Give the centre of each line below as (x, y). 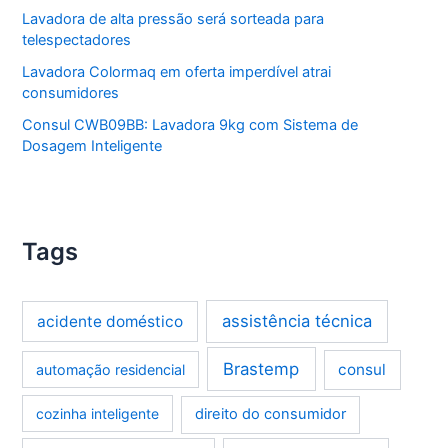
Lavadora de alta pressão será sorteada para (173, 19)
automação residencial (111, 369)
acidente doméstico (110, 322)
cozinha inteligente (98, 414)
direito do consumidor (270, 414)
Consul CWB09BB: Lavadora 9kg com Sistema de (190, 124)
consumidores (71, 92)
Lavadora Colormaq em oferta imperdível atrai (177, 71)
